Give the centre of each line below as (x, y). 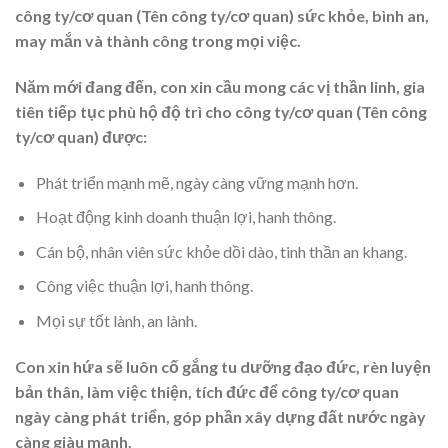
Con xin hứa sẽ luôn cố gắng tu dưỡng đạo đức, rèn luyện (223, 366)
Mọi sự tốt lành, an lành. (116, 321)
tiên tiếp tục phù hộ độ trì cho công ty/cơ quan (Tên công (221, 111)
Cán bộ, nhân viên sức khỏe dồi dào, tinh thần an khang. (221, 251)
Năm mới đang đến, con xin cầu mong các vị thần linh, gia (220, 86)
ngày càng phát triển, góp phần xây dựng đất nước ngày (220, 416)
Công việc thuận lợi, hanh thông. (144, 286)
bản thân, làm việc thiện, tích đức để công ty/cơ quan (207, 391)
